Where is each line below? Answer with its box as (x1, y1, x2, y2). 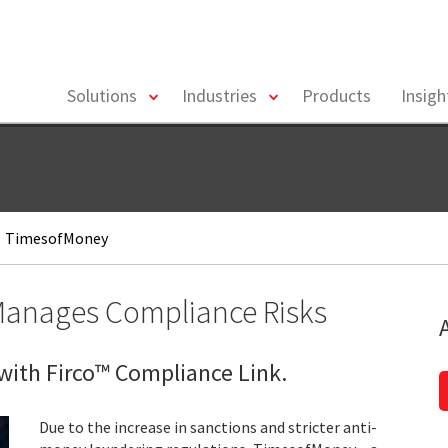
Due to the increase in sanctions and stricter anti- (39, 417, 377, 437)
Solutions (67, 84, 137, 107)
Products (302, 84, 371, 107)
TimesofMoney (2, 228, 108, 248)
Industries (182, 84, 257, 107)
